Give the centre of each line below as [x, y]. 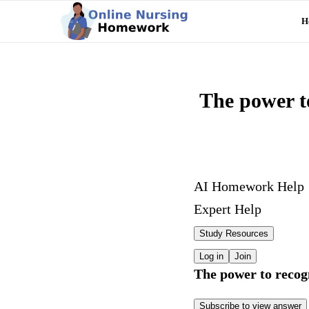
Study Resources [234, 233]
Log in [211, 256]
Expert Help [228, 209]
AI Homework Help [249, 187]
